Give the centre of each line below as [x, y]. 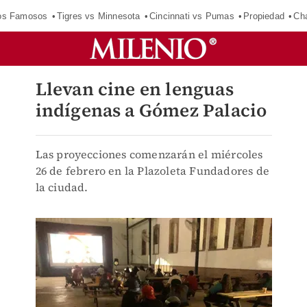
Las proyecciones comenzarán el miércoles [149, 154]
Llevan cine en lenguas [134, 89]
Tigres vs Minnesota [98, 16]
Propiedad [264, 16]
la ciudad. [62, 187]
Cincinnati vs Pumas [192, 16]
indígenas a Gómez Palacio [151, 110]
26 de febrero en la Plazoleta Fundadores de [152, 171]
